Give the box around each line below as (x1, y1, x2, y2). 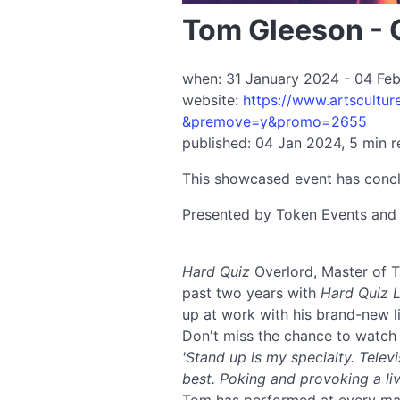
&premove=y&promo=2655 (182, 112, 367, 130)
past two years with (182, 284, 321, 302)
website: (182, 91, 243, 109)
